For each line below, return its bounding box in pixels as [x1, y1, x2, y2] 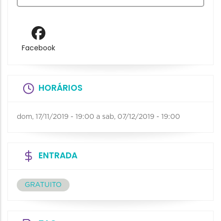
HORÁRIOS [38, 81, 82, 94]
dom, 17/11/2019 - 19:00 [17, 113, 94, 120]
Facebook [21, 43, 55, 53]
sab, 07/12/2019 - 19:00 [102, 113, 180, 120]
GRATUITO [25, 181, 62, 188]
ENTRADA [38, 149, 77, 161]
